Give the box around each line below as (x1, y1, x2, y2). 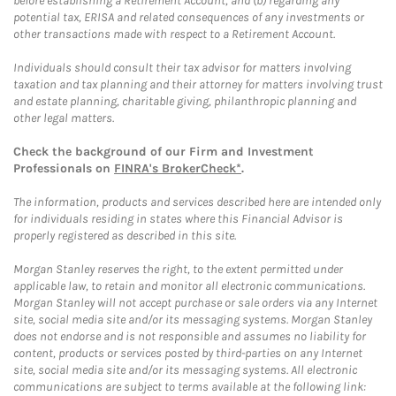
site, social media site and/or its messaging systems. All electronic (13, 362, 357, 377)
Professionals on (13, 161, 114, 176)
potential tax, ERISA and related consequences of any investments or (13, 10, 364, 25)
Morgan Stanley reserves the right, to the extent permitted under (13, 262, 343, 277)
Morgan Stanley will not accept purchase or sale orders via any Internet (13, 295, 377, 310)
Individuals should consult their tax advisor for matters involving (13, 60, 351, 75)
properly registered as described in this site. (13, 228, 236, 243)
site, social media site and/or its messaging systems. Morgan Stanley (13, 312, 372, 327)
